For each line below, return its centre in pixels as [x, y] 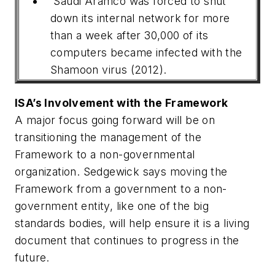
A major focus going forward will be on [115, 120]
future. [32, 257]
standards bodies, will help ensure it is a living [132, 223]
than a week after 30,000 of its [130, 36]
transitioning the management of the [108, 137]
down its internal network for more [140, 18]
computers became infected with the [146, 53]
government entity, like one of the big [112, 206]
